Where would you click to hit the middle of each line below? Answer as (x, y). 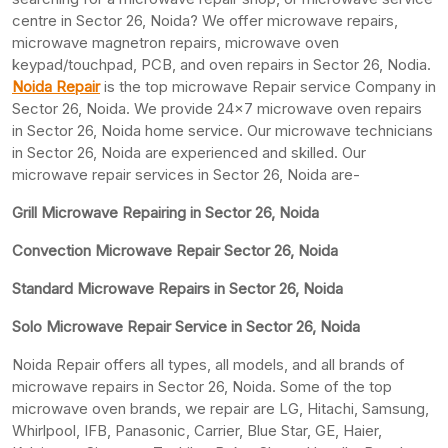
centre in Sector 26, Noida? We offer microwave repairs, (205, 20)
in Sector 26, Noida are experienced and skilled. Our (189, 152)
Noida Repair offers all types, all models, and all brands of (208, 364)
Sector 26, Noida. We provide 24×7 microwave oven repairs (217, 108)
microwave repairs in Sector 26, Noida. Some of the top (202, 386)
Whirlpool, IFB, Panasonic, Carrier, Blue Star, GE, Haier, (197, 430)
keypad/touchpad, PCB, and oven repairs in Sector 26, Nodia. (221, 64)
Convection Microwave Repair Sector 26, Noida (175, 250)
